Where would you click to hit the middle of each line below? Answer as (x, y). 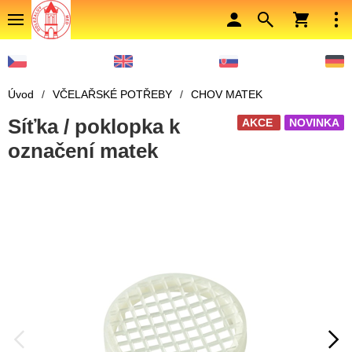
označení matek (83, 151)
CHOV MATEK (227, 95)
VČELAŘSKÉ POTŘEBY (112, 95)
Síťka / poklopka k (94, 127)
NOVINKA (314, 123)
